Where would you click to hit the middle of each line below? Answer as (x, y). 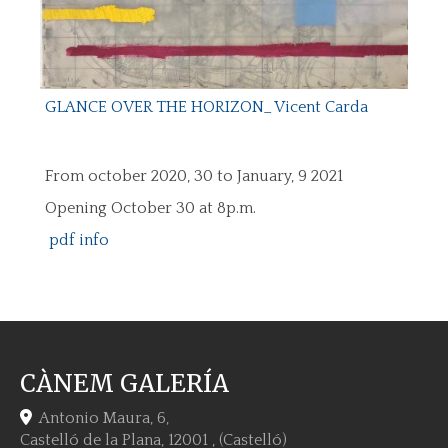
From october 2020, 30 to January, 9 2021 (194, 176)
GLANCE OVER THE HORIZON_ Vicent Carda (206, 106)
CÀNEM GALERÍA (124, 384)
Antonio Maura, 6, (104, 418)
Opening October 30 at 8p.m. (150, 208)
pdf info (77, 240)
